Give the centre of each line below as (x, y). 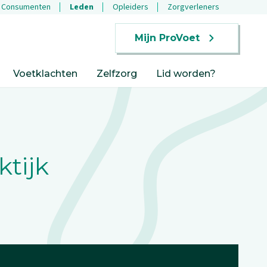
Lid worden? (186, 74)
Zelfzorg (117, 74)
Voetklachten (45, 74)
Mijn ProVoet (167, 38)
